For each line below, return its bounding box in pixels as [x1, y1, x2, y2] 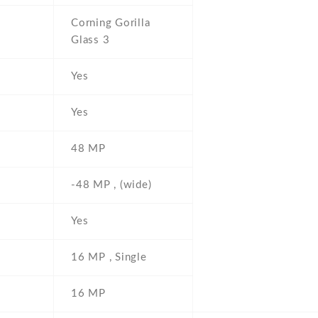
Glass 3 [71, 35, 110, 46]
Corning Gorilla [71, 18, 150, 29]
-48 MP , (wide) [71, 180, 152, 191]
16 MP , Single [71, 252, 147, 263]
